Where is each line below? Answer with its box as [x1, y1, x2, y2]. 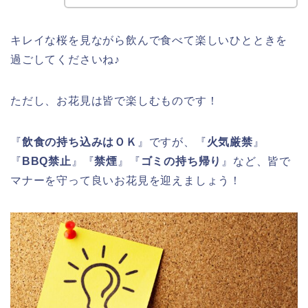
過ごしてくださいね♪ [10, 54, 120, 66]
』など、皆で [221, 155, 291, 168]
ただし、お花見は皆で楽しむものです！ [10, 95, 219, 107]
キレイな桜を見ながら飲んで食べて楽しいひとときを [10, 34, 288, 47]
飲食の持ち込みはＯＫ [21, 136, 137, 148]
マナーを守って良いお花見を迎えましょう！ [10, 175, 241, 187]
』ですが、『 [137, 136, 207, 148]
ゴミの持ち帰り [140, 155, 222, 168]
